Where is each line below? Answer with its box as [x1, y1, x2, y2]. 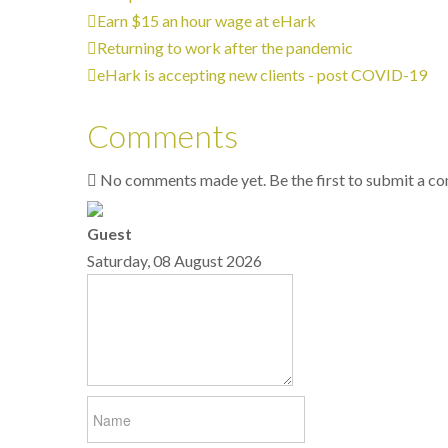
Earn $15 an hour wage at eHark [97, 11, 316, 30]
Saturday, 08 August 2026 [87, 251, 262, 270]
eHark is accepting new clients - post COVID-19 [97, 65, 427, 84]
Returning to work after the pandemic [97, 38, 353, 57]
